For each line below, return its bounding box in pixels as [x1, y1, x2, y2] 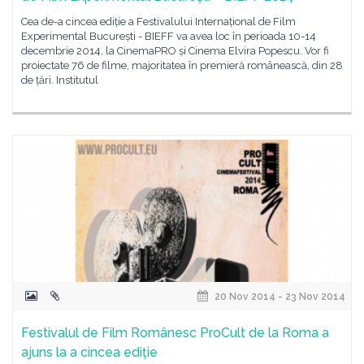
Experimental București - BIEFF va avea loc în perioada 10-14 [21, 30, 316, 42]
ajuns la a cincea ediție [21, 344, 158, 360]
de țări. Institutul [21, 74, 98, 86]
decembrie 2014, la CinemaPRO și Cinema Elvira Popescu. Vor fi [21, 45, 329, 57]
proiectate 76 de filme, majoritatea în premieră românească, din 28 [21, 59, 343, 71]
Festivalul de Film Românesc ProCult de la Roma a [21, 325, 329, 340]
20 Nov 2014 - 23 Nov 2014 [212, 291, 345, 302]
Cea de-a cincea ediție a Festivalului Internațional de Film [21, 15, 296, 28]
